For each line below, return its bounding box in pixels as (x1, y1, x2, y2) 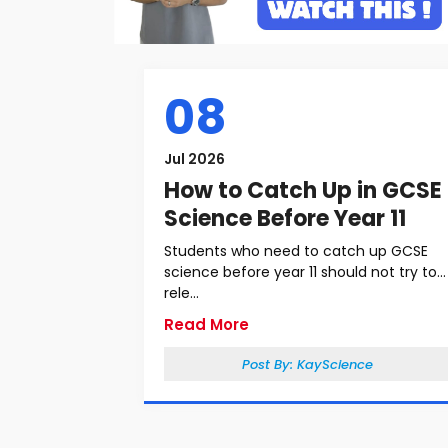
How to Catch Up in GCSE (164, 175, 442, 206)
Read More (164, 314, 249, 335)
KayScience (296, 355, 373, 374)
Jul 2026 (164, 149, 225, 169)
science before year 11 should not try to (164, 262, 437, 282)
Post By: (241, 355, 297, 374)
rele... (164, 283, 199, 303)
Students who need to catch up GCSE (164, 241, 428, 261)
